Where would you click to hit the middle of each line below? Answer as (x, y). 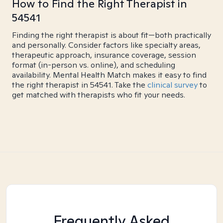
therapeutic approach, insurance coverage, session (104, 55)
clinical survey (172, 85)
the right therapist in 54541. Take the (80, 85)
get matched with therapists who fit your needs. (99, 95)
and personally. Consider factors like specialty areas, (106, 45)
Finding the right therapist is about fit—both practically (111, 35)
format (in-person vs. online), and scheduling (94, 65)
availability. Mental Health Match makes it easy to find (109, 75)
